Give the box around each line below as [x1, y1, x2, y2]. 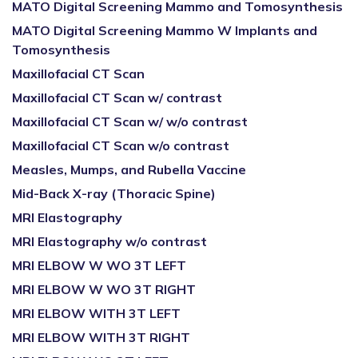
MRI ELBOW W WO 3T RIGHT [12, 281, 196, 297]
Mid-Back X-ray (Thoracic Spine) [12, 185, 216, 201]
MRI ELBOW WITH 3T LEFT [12, 305, 181, 321]
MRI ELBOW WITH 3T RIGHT [12, 329, 190, 345]
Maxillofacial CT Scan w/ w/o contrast [12, 113, 248, 129]
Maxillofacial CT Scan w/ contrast [12, 89, 222, 105]
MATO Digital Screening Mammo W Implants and [12, 22, 317, 38]
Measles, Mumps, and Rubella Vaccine [12, 161, 246, 177]
